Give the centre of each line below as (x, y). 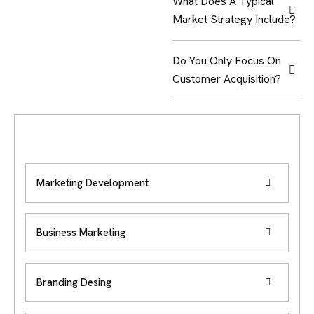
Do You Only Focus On (227, 61)
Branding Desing (74, 282)
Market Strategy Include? (234, 19)
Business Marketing (81, 233)
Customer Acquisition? (227, 79)
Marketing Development (93, 183)
